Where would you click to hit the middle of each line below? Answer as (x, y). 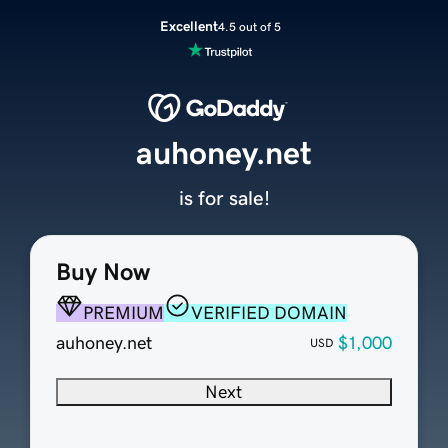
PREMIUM (123, 313)
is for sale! (224, 198)
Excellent (188, 26)
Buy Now (102, 272)
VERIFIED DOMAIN (268, 313)
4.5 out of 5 (249, 26)
